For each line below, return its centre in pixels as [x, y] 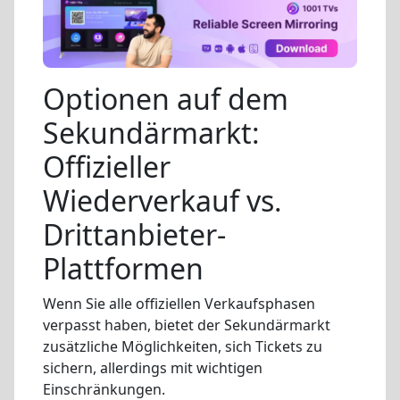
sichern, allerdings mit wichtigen [153, 367]
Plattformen [123, 268]
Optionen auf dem [166, 98]
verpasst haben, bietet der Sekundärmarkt [187, 325]
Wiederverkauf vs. [162, 200]
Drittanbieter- [134, 234]
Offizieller [107, 166]
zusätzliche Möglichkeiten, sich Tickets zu [183, 346]
